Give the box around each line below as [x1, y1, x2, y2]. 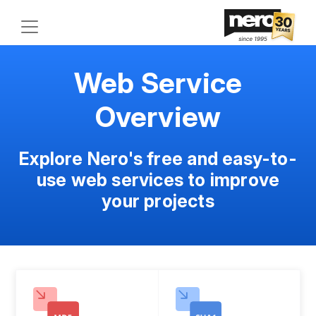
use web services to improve [36, 169, 280, 190]
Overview [95, 99, 221, 134]
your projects [102, 190, 214, 212]
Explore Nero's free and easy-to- [19, 148, 297, 169]
